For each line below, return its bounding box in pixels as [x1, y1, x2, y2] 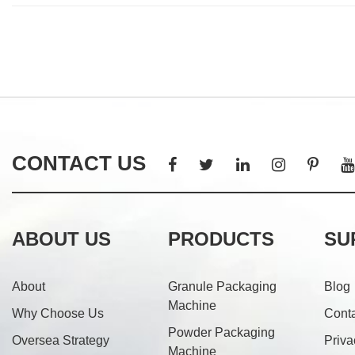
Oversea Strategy [12, 333, 109, 347]
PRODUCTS [168, 227, 274, 250]
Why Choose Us [12, 306, 104, 320]
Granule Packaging [168, 279, 277, 293]
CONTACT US [12, 151, 146, 176]
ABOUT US [12, 227, 111, 250]
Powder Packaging [168, 325, 275, 339]
